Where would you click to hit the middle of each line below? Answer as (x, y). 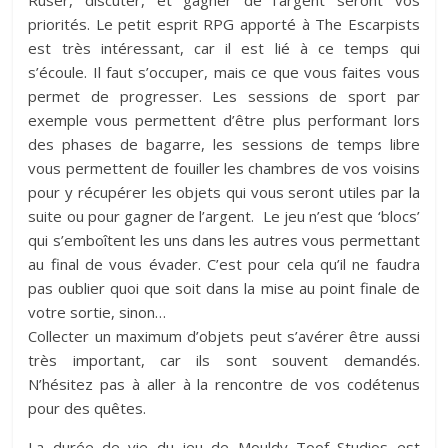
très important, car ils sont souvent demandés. (224, 359)
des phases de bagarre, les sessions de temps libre (224, 143)
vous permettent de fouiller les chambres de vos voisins (224, 167)
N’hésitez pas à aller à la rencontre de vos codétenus (224, 383)
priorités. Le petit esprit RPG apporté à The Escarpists (224, 23)
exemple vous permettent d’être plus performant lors (224, 119)
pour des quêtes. (87, 407)
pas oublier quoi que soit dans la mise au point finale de (224, 287)
